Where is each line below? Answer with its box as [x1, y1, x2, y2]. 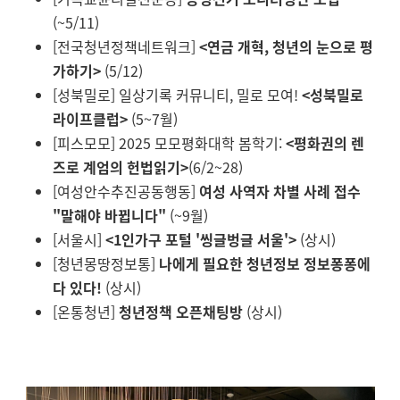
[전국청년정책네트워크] [52, 36, 199, 57]
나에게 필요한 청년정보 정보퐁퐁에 [158, 253, 371, 274]
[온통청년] [52, 301, 119, 322]
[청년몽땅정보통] [52, 253, 159, 274]
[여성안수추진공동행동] [52, 180, 199, 202]
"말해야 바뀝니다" [52, 204, 166, 226]
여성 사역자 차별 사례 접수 [198, 180, 361, 202]
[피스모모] [52, 132, 119, 154]
